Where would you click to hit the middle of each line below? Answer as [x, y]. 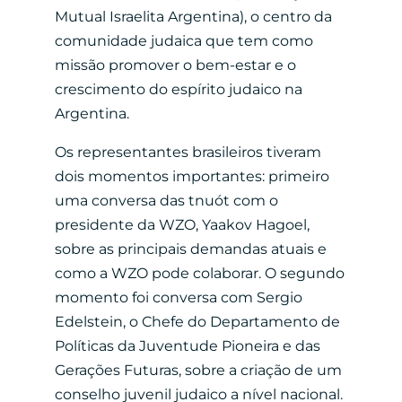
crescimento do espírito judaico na [178, 89]
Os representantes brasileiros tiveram [188, 152]
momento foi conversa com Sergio [178, 297]
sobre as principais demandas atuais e [190, 249]
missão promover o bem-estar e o [175, 65]
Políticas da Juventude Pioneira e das [187, 345]
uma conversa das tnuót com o [166, 200]
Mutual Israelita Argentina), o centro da [193, 16]
